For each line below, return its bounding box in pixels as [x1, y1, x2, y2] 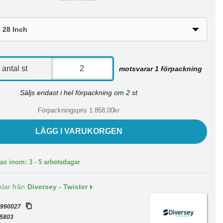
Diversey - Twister [27, 183, 88, 191]
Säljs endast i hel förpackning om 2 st [20, 89, 138, 97]
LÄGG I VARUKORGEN [35, 127, 122, 135]
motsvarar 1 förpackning [119, 64, 203, 73]
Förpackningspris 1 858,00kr [38, 107, 120, 114]
